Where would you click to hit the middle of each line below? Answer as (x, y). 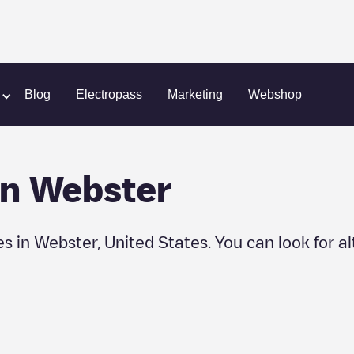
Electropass (109, 94)
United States (156, 242)
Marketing (195, 94)
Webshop (275, 94)
